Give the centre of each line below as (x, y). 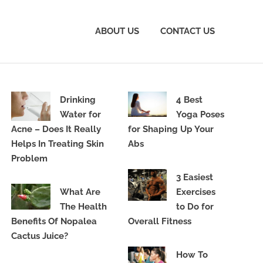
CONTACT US (188, 31)
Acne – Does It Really (56, 129)
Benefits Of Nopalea (54, 221)
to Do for (195, 206)
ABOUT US (117, 31)
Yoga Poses (200, 114)
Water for (80, 114)
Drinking (77, 100)
